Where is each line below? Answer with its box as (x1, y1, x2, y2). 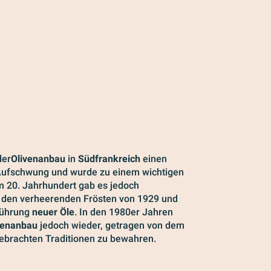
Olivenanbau (11, 153, 65, 165)
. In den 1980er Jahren (74, 206, 173, 218)
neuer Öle (32, 206, 74, 218)
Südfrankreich (78, 153, 140, 165)
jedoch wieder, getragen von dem (38, 220, 184, 231)
